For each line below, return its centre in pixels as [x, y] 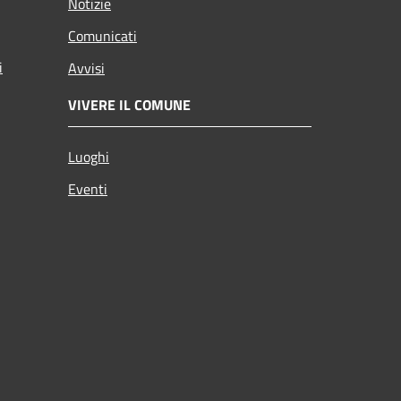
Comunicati [102, 35]
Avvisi [86, 68]
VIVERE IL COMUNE [129, 104]
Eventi [88, 188]
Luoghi [89, 156]
